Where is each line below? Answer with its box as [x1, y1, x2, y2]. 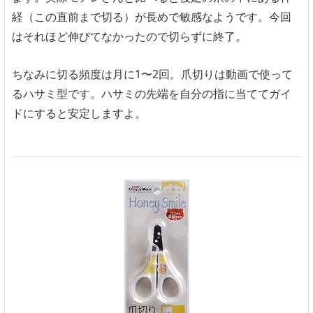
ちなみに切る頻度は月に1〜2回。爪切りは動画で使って [12, 66, 293, 82]
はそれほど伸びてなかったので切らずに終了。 [12, 29, 247, 45]
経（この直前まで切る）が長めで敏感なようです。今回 [12, 9, 291, 25]
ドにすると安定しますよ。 [12, 105, 146, 121]
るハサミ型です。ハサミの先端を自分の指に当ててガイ [12, 85, 291, 101]
